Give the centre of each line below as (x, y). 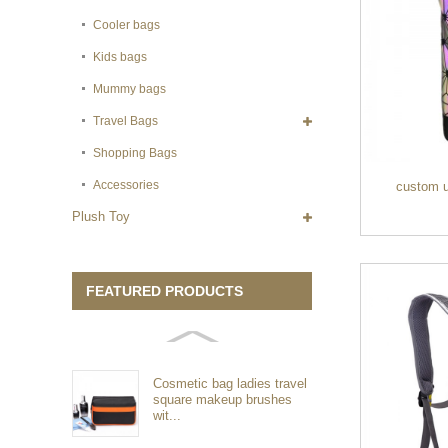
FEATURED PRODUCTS (165, 290)
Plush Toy (101, 217)
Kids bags (120, 57)
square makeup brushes (223, 399)
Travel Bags (126, 121)
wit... (167, 415)
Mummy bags (130, 89)
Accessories (126, 185)
